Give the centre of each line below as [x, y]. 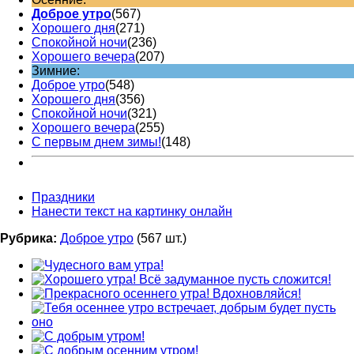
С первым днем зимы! [96, 141]
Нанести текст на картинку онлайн [132, 211]
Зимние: [56, 70]
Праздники [63, 197]
